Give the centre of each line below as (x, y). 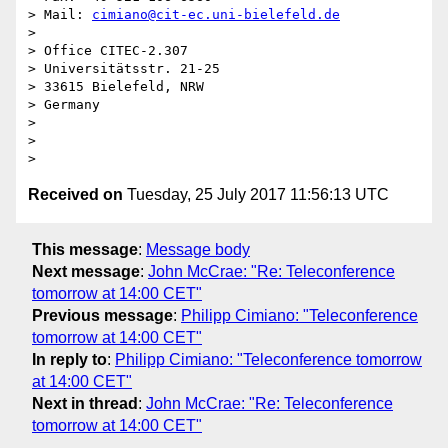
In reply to (69, 359)
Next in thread (85, 403)
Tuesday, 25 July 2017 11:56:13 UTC (256, 195)
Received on (75, 195)
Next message (86, 271)
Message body (198, 249)
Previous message (102, 315)
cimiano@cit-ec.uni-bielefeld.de (216, 15)
